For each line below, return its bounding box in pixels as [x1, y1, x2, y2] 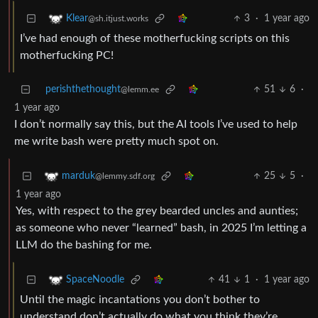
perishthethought [45, 84, 121, 95]
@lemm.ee [121, 85, 159, 94]
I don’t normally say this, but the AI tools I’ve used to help [14, 119, 297, 131]
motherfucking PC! [20, 50, 114, 62]
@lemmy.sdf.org [95, 172, 155, 181]
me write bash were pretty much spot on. [14, 136, 219, 148]
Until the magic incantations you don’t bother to [20, 294, 260, 306]
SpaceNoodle [66, 275, 124, 285]
